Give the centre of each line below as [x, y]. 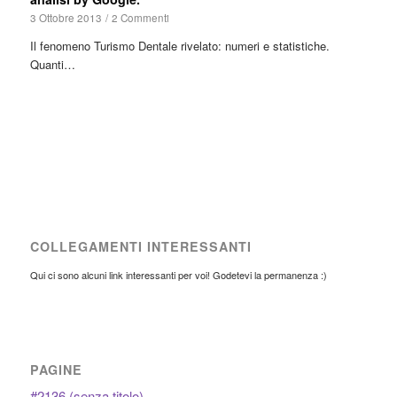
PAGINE [56, 370]
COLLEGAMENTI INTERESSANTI [140, 247]
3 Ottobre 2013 [66, 17]
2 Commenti [140, 17]
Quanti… [52, 64]
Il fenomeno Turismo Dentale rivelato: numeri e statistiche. [179, 45]
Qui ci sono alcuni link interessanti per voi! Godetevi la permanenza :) [178, 275]
